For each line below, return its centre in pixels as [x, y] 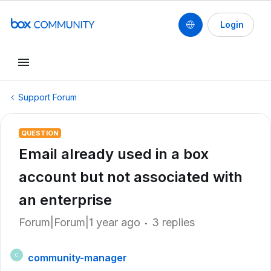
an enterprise [65, 200]
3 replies [173, 222]
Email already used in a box [114, 154]
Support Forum [47, 97]
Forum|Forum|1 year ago [80, 222]
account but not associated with [131, 177]
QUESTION [40, 133]
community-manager [77, 258]
